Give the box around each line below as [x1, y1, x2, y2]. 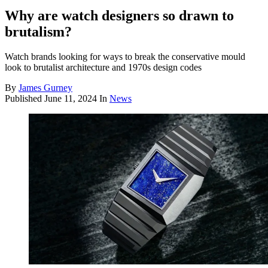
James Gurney [19, 83, 72, 93]
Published [5, 93, 44, 104]
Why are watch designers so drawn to [5, 7, 234, 23]
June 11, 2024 [44, 93, 97, 104]
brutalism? [5, 23, 72, 39]
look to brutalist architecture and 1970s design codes [5, 62, 202, 73]
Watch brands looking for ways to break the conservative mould [5, 51, 245, 62]
